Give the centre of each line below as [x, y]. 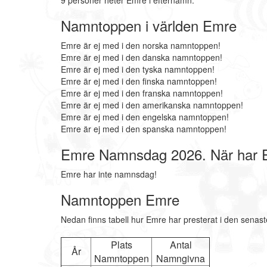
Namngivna [181, 258]
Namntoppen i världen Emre [149, 25]
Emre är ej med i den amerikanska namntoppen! [152, 105]
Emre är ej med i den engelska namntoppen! [145, 117]
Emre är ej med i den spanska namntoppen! [144, 129]
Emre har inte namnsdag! [109, 174]
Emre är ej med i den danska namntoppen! [142, 57]
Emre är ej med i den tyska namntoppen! [138, 69]
